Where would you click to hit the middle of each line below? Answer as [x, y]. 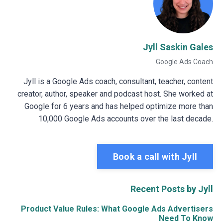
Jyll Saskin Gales [178, 47]
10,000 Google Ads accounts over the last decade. [126, 119]
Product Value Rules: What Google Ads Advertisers [117, 209]
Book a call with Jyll [155, 156]
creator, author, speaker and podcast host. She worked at [115, 94]
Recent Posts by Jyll [172, 189]
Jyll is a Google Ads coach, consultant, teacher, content [118, 82]
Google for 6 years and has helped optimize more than [119, 107]
